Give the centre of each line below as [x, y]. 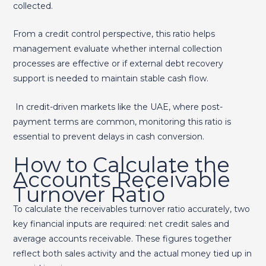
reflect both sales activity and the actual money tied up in [132, 254]
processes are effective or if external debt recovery [118, 64]
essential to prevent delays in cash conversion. [110, 136]
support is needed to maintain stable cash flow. [110, 79]
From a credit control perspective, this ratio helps [114, 34]
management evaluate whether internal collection [117, 49]
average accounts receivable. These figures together [122, 239]
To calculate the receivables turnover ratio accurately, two [131, 209]
